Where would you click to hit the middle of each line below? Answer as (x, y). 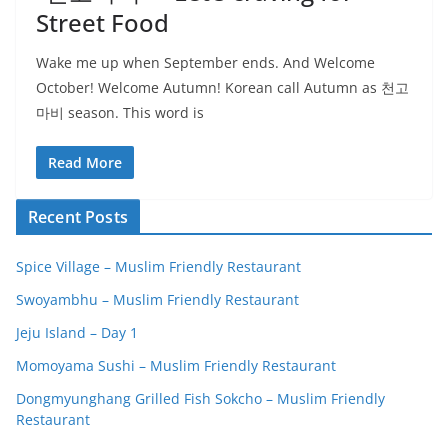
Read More (85, 162)
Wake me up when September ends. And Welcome (205, 62)
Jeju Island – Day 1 (77, 332)
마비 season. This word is (120, 112)
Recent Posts (78, 217)
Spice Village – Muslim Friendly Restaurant (158, 266)
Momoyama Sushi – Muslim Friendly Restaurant (176, 365)
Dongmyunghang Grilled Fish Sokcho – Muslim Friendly (200, 398)
